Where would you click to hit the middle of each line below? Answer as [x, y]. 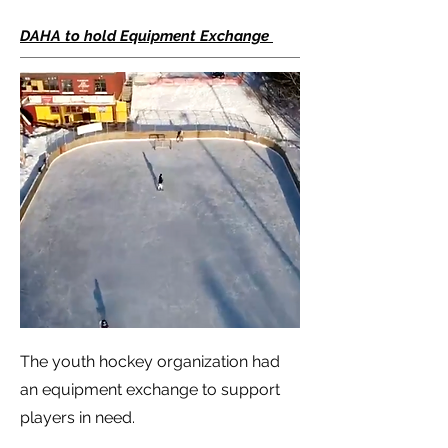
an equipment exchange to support [150, 389]
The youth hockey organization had [150, 361]
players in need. [79, 417]
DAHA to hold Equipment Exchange [146, 36]
